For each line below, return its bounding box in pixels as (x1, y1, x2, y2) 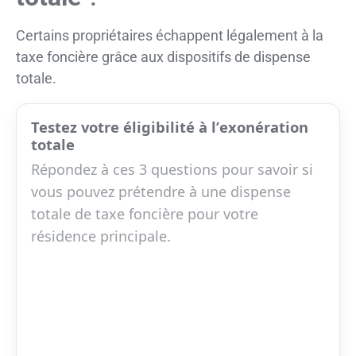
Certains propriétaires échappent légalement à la (16, 26, 323, 44)
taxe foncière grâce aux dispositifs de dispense (16, 48, 311, 65)
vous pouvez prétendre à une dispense (31, 181, 291, 201)
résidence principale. (31, 226, 171, 246)
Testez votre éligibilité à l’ (31, 116, 219, 137)
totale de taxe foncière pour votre (31, 203, 258, 223)
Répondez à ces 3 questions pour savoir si (31, 159, 313, 179)
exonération (219, 116, 308, 137)
